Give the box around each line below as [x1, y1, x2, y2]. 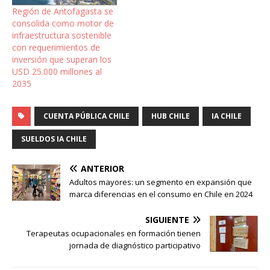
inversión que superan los [12, 53, 111, 65]
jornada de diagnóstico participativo [69, 239, 201, 251]
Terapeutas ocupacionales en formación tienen [27, 227, 201, 239]
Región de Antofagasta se [12, 5, 113, 17]
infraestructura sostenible [12, 29, 111, 41]
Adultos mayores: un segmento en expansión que [69, 176, 252, 187]
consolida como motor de [12, 17, 114, 29]
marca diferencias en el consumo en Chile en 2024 [69, 188, 253, 199]
